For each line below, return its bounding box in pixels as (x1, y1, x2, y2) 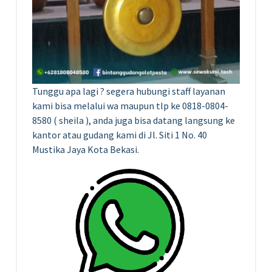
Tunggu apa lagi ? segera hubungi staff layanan (32, 84, 225, 97)
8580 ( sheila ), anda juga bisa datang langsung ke (32, 114, 235, 126)
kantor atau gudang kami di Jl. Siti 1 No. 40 (32, 128, 207, 141)
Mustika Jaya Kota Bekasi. (32, 143, 139, 155)
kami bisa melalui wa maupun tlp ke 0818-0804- (32, 99, 228, 112)
